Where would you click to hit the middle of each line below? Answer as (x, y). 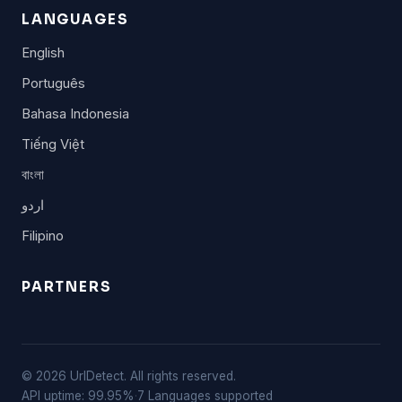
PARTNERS (67, 287)
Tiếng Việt (53, 144)
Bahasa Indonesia (75, 114)
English (43, 53)
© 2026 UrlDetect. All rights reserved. (129, 376)
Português (53, 83)
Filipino (43, 236)
